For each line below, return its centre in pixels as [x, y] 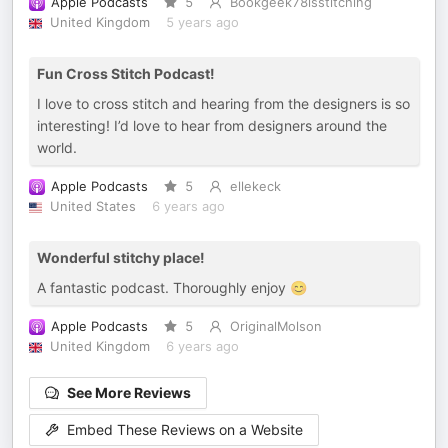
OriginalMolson [275, 326]
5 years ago [202, 22]
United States [92, 206]
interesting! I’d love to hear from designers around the [212, 125]
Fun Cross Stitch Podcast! [126, 73]
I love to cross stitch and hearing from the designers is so [223, 103]
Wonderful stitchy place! [121, 257]
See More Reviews [129, 392]
